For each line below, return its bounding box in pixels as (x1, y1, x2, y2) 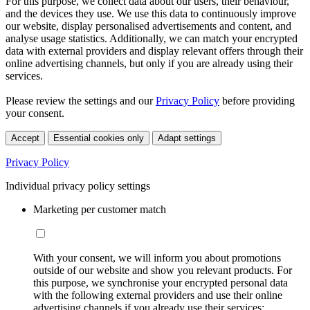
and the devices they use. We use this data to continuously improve (6, 8, 296, 20)
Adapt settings (158, 133, 216, 144)
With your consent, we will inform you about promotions (33, 252, 281, 264)
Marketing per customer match (33, 203, 166, 216)
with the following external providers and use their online (33, 289, 282, 302)
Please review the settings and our (6, 95, 156, 107)
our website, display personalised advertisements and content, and (6, 20, 291, 33)
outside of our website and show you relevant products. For (33, 264, 292, 277)
